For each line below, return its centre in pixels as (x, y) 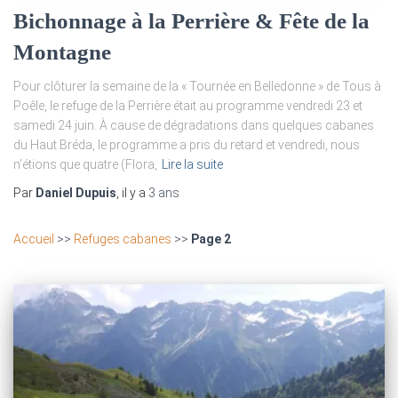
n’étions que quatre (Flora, (85, 164)
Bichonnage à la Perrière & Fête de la (191, 20)
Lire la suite (192, 164)
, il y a (132, 192)
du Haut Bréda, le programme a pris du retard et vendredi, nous (187, 144)
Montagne (62, 52)
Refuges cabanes (123, 239)
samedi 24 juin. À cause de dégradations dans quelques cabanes (194, 125)
